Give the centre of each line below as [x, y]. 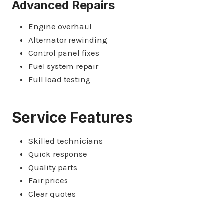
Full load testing [59, 79]
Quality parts [53, 167]
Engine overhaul [60, 26]
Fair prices [48, 180]
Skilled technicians [66, 141]
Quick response [58, 154]
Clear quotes [52, 193]
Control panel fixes [64, 53]
